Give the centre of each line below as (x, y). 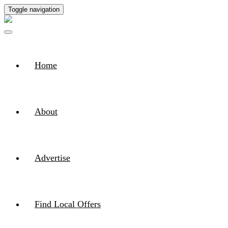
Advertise (52, 158)
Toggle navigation (34, 9)
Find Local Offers (68, 204)
